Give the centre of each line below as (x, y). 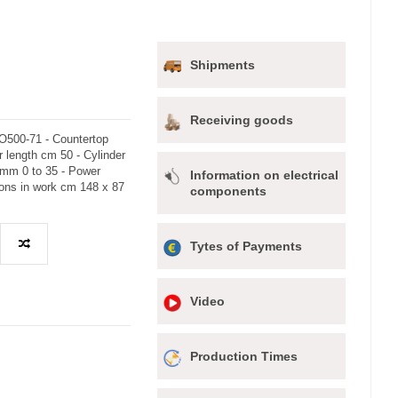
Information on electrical (265, 175)
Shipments (223, 65)
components (229, 191)
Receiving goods (242, 120)
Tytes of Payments (247, 247)
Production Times (244, 357)
